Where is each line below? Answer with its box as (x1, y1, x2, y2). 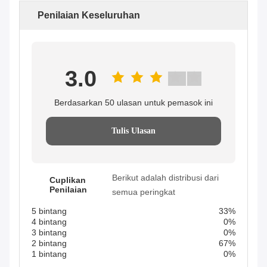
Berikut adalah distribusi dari (112, 173, 219, 183)
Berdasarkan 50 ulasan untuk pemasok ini (54, 98, 213, 108)
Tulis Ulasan (111, 126, 156, 136)
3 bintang (32, 228, 67, 238)
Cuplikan (49, 175, 86, 185)
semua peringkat (112, 187, 176, 197)
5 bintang (32, 206, 67, 216)
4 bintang (32, 217, 67, 227)
